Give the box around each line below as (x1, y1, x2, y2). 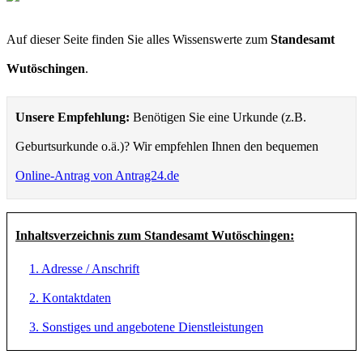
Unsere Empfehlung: (15, 109, 130, 124)
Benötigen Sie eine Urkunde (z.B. (130, 109, 306, 124)
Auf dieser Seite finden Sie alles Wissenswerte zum (6, 32, 271, 46)
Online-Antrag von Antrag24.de (15, 168, 179, 182)
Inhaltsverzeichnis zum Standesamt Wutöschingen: (15, 228, 294, 242)
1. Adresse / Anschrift (29, 261, 139, 275)
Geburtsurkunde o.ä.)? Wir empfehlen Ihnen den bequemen (15, 139, 318, 153)
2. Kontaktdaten (29, 290, 111, 305)
